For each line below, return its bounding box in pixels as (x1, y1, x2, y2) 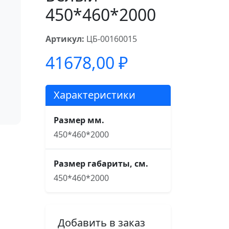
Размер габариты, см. (53, 158, 148, 169)
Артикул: (45, 33, 84, 44)
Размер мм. (53, 114, 104, 126)
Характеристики (53, 88, 135, 102)
